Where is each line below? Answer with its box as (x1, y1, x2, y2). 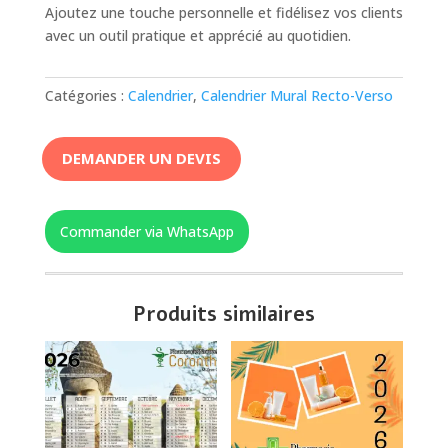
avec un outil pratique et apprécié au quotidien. (44, 25, 351, 45)
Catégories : (44, 85, 128, 105)
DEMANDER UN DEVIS (61, 148, 221, 169)
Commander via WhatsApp (59, 221, 234, 241)
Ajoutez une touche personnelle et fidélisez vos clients (44, 2, 403, 22)
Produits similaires (132, 300, 315, 328)
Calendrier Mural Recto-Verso (200, 85, 393, 105)
